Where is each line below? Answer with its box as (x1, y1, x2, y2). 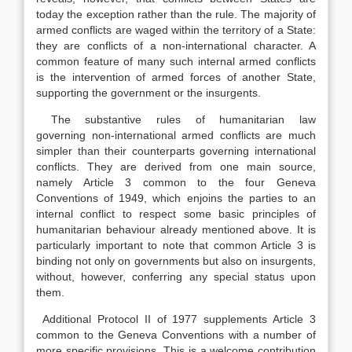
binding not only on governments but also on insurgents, (36, 255, 316, 267)
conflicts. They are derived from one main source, (36, 160, 316, 173)
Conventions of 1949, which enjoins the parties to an (36, 192, 316, 204)
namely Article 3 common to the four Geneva (36, 176, 316, 189)
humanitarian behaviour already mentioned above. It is (36, 223, 316, 236)
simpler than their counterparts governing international (36, 145, 316, 157)
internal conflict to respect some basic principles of (36, 207, 316, 220)
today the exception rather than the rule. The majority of (36, 8, 316, 20)
